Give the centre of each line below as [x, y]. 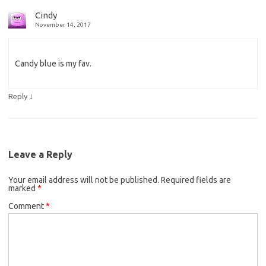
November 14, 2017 [63, 24]
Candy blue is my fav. [53, 63]
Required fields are [196, 180]
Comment [27, 206]
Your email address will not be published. [84, 180]
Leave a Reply [40, 154]
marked [23, 188]
